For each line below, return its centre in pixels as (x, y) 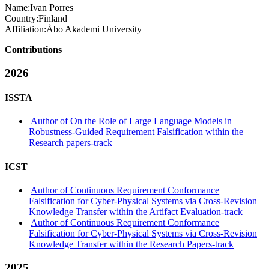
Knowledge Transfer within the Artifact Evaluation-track (136, 211)
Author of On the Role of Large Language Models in (131, 121)
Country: (22, 18)
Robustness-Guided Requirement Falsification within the (136, 132)
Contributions (33, 50)
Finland (53, 18)
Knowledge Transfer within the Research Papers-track (131, 244)
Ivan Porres (52, 8)
